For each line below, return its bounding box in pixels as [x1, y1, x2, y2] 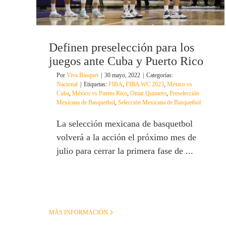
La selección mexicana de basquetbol [56, 119, 193, 129]
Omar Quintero [130, 90, 166, 97]
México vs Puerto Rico [72, 90, 127, 97]
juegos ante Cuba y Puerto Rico [49, 54, 203, 68]
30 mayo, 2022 [104, 72, 140, 79]
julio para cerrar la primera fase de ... [56, 146, 193, 156]
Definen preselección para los [49, 41, 194, 54]
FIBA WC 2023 [126, 81, 164, 88]
